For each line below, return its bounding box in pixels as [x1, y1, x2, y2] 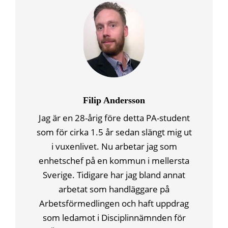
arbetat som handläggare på [59, 183, 169, 195]
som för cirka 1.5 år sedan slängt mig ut [36, 126, 192, 138]
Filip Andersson [83, 95, 145, 106]
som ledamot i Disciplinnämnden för [42, 212, 186, 224]
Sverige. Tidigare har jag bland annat [43, 169, 185, 181]
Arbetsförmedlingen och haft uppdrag [39, 197, 189, 210]
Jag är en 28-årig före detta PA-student [38, 112, 190, 124]
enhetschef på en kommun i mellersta [39, 155, 189, 167]
